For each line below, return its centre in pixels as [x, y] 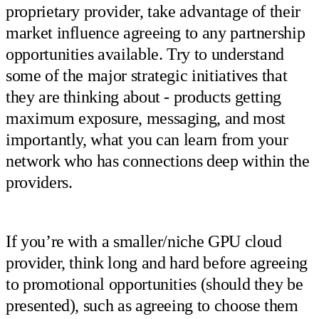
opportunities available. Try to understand [145, 54]
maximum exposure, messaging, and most [146, 119]
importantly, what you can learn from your [147, 140]
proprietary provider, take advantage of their [153, 12]
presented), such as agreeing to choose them [152, 305]
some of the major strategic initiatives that [147, 76]
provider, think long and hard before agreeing [157, 262]
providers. [39, 183]
